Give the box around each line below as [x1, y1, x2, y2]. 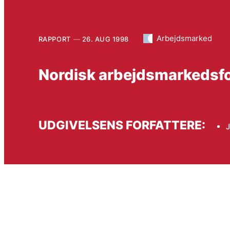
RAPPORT [38, 34, 71, 43]
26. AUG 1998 [82, 34, 129, 43]
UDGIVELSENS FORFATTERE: [38, 118, 205, 132]
